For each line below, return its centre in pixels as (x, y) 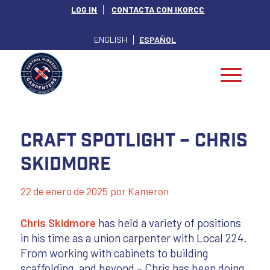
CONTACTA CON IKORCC (158, 9)
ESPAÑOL (157, 40)
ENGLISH (110, 40)
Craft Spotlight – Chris (134, 140)
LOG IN (84, 9)
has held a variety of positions (168, 222)
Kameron (148, 191)
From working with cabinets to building (114, 253)
